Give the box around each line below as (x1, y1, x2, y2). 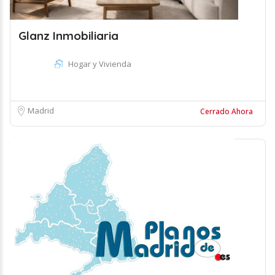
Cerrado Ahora (200, 106, 253, 117)
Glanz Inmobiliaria (18, 28, 118, 43)
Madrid (28, 105, 54, 116)
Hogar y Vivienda (68, 58, 131, 69)
